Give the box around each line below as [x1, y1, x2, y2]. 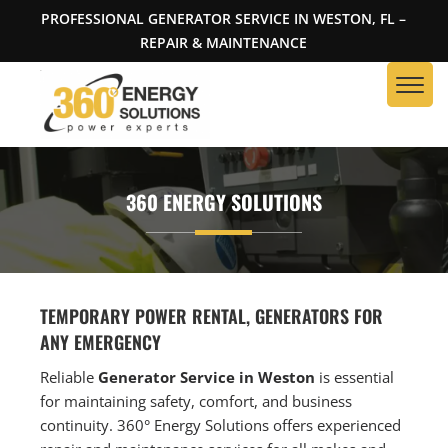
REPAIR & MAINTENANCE [140, 33, 308, 52]
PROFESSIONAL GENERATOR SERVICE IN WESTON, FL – [41, 9, 407, 28]
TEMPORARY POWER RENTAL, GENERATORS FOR [40, 302, 384, 329]
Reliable [40, 366, 99, 387]
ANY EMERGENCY [40, 328, 162, 355]
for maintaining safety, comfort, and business [40, 390, 353, 411]
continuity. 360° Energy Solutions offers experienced [40, 414, 402, 435]
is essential [315, 366, 395, 387]
